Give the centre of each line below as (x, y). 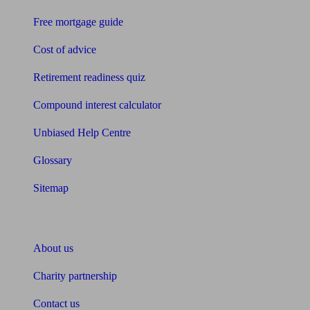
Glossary (53, 160)
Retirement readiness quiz (89, 77)
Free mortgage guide (78, 22)
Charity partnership (75, 276)
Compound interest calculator (97, 105)
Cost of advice (65, 49)
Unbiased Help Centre (82, 133)
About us (53, 248)
